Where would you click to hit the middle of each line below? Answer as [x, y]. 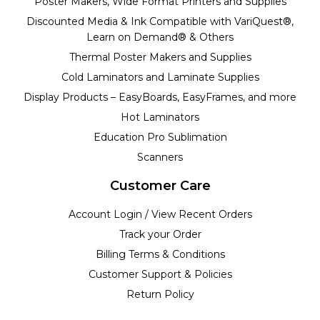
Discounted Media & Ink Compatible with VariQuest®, [160, 21]
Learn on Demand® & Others [160, 37]
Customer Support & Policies [160, 274]
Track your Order [160, 234]
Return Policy [160, 294]
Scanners [160, 157]
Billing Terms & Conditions [160, 254]
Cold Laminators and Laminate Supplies [160, 77]
